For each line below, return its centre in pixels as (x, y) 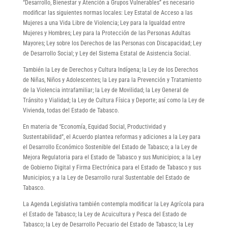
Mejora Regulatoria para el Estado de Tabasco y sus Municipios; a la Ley (112, 157)
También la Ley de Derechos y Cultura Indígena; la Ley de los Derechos (110, 69)
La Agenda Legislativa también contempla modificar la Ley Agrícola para (113, 204)
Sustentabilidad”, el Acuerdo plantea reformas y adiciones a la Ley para (111, 137)
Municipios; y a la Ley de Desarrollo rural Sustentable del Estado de (106, 177)
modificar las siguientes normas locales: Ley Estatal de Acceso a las (107, 12)
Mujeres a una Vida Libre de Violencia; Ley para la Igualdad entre (104, 23)
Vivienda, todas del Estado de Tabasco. (71, 110)
